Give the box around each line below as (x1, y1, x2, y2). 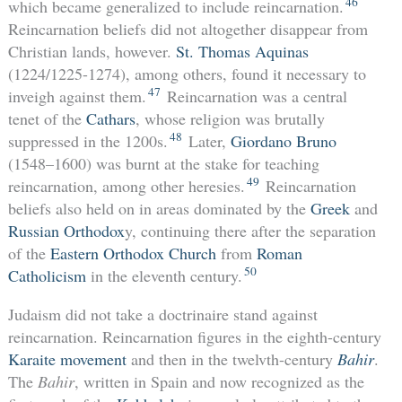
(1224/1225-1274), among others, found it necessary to (7, 63, 366, 85)
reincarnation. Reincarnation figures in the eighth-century (7, 326, 381, 348)
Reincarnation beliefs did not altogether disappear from (7, 18, 368, 40)
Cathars (85, 108, 135, 130)
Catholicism (7, 265, 86, 287)
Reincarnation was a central (162, 85, 347, 108)
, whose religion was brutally (135, 108, 325, 130)
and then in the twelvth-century (126, 348, 337, 371)
